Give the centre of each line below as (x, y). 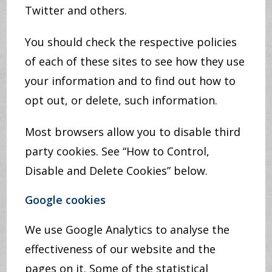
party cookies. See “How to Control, (117, 151)
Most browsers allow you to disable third (133, 132)
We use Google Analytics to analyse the (127, 229)
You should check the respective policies (131, 42)
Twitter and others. (76, 10)
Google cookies (66, 200)
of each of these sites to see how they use (135, 61)
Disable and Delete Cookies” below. (117, 171)
